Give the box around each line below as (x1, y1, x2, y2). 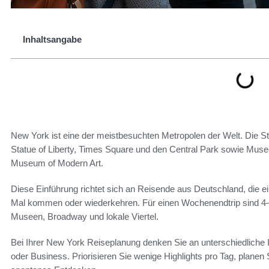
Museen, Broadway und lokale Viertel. (11, 211, 159, 222)
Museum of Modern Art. (11, 158, 103, 168)
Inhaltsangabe (23, 34, 82, 44)
